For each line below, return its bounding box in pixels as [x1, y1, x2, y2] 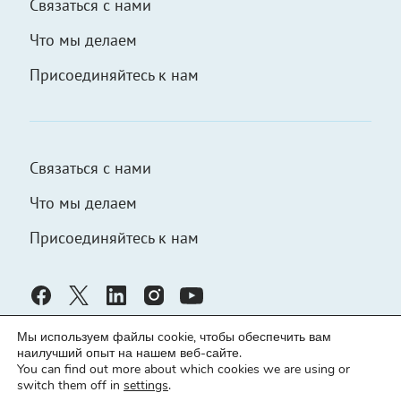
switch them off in [17, 377, 124, 394]
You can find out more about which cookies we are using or [17, 361, 350, 378]
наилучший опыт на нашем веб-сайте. [17, 345, 242, 362]
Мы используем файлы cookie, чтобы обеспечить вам [17, 328, 331, 346]
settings [124, 377, 168, 394]
